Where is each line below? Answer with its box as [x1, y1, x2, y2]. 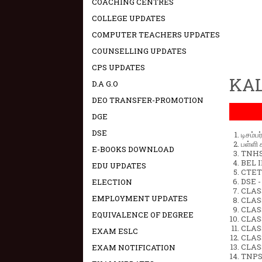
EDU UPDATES [92, 160, 146, 171]
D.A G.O [92, 78, 118, 89]
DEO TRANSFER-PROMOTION [92, 95, 204, 105]
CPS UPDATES [92, 62, 145, 73]
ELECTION [92, 177, 132, 187]
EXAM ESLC [92, 226, 138, 236]
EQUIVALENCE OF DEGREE [92, 209, 194, 220]
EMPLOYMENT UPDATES [92, 193, 188, 204]
